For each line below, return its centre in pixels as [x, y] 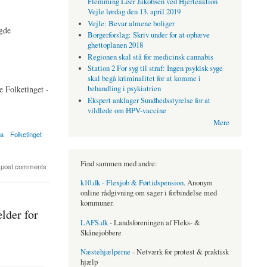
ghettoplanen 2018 [116, 45]
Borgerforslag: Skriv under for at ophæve [149, 35]
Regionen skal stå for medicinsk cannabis [151, 57]
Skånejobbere [101, 232]
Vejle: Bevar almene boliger [131, 23]
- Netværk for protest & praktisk [179, 252]
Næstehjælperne [105, 252]
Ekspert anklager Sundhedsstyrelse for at [149, 100]
